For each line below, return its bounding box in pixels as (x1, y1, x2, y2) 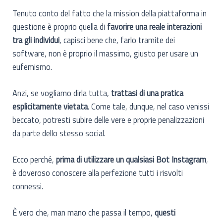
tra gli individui (12, 33, 60, 46)
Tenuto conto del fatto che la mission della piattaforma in (12, 6, 207, 19)
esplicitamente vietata (12, 100, 88, 112)
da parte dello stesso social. (12, 126, 106, 139)
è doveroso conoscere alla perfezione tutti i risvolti (12, 166, 183, 179)
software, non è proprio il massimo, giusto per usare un (12, 47, 199, 59)
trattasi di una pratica (109, 86, 184, 99)
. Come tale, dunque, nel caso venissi (88, 100, 210, 112)
